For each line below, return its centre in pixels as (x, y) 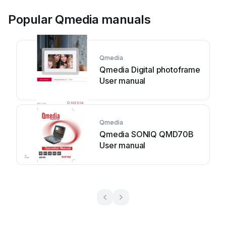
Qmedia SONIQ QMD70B (147, 134)
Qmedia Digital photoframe (150, 70)
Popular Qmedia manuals (79, 19)
